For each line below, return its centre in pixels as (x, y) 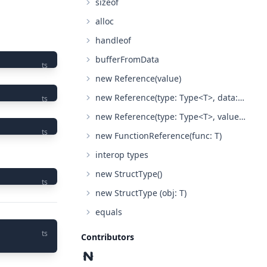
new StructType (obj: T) (141, 193)
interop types (122, 155)
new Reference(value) (138, 78)
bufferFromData (127, 59)
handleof (113, 40)
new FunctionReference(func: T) (159, 136)
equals (109, 212)
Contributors (108, 237)
